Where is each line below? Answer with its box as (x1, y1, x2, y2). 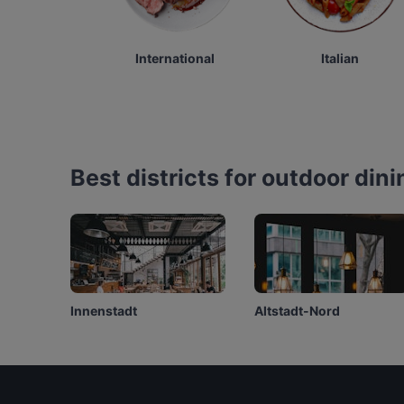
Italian (321, 50, 359, 67)
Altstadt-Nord (253, 303, 340, 319)
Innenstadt (69, 303, 137, 319)
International (134, 50, 215, 67)
